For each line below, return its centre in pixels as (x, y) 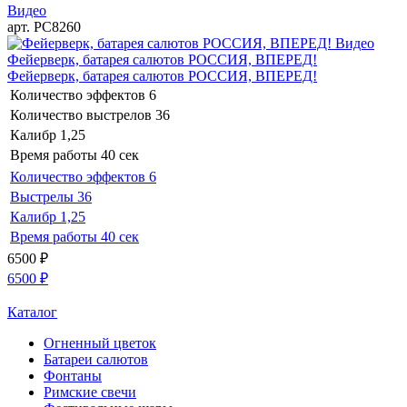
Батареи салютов (96, 359)
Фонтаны (73, 375)
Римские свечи (90, 392)
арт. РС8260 (44, 26)
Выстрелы (42, 196)
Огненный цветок (100, 342)
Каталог (32, 312)
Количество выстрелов (81, 114)
